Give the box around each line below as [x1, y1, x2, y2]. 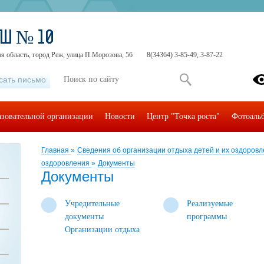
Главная [41, 146, 71, 154]
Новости [105, 112, 135, 121]
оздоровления [41, 159, 91, 167]
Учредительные [65, 199, 120, 208]
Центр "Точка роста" [147, 112, 220, 121]
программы [187, 212, 227, 221]
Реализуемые [187, 199, 233, 208]
